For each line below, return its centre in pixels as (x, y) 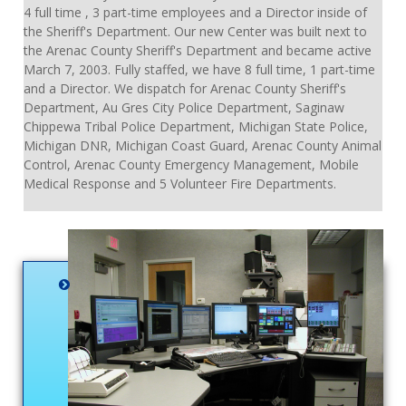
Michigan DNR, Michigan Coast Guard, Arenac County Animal (203, 146)
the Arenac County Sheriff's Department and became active (198, 51)
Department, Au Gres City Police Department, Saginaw (184, 108)
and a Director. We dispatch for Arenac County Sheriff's (185, 89)
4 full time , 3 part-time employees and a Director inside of (195, 13)
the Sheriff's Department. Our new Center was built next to (195, 32)
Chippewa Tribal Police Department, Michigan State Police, (196, 127)
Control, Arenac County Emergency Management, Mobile (191, 165)
